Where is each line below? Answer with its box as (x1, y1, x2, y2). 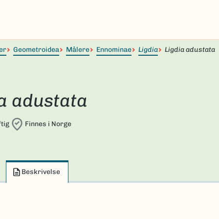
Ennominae (96, 45, 131, 54)
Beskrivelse (22, 168, 60, 176)
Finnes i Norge (24, 120, 71, 128)
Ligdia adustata (165, 45, 215, 54)
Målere (66, 45, 89, 54)
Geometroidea (13, 45, 59, 54)
